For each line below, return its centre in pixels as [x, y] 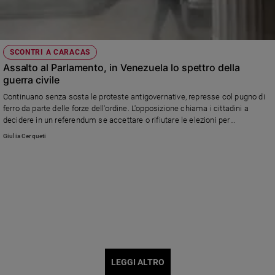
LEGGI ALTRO [137, 262]
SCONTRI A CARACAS [50, 52]
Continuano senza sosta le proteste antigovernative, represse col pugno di [134, 97]
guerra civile [31, 80]
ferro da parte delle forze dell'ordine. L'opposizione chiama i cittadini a [126, 109]
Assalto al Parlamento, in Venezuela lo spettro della [121, 68]
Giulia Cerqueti [25, 136]
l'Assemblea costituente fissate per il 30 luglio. [86, 132]
